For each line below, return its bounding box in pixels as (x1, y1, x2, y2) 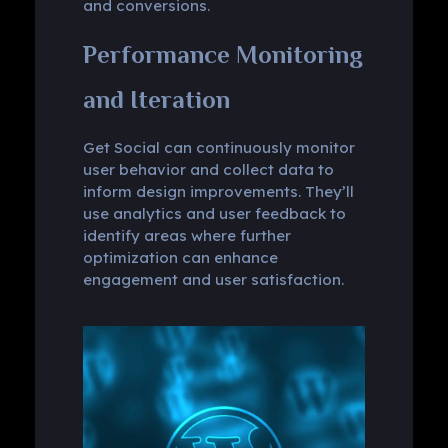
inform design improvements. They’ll (82, 182, 354, 201)
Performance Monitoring (82, 39, 363, 69)
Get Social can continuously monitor (82, 138, 355, 157)
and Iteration (82, 84, 230, 114)
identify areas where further (82, 226, 291, 245)
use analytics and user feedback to (82, 204, 346, 223)
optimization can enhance (82, 248, 278, 267)
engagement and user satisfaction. (82, 270, 344, 289)
